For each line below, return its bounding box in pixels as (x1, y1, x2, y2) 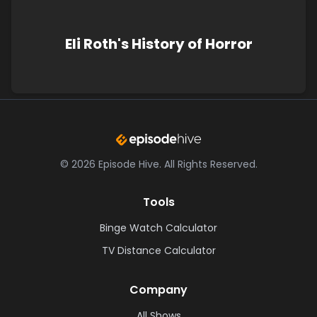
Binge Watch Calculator (100, 220, 217, 235)
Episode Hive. (95, 156, 164, 171)
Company (129, 281, 188, 298)
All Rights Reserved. (163, 156, 258, 171)
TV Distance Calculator (101, 243, 216, 258)
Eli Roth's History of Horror (64, 34, 253, 54)
